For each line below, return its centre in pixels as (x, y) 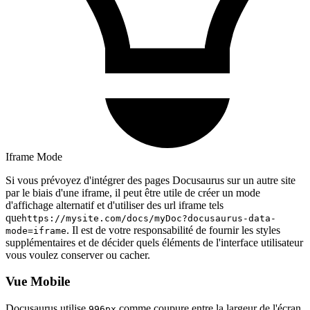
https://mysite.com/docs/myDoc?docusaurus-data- (149, 218)
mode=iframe (36, 230)
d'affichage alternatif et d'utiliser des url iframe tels (115, 205)
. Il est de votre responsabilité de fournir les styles (173, 230)
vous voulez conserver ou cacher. (78, 255)
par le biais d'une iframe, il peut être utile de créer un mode (133, 192)
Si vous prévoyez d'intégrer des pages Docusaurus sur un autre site (151, 180)
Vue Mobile (38, 282)
